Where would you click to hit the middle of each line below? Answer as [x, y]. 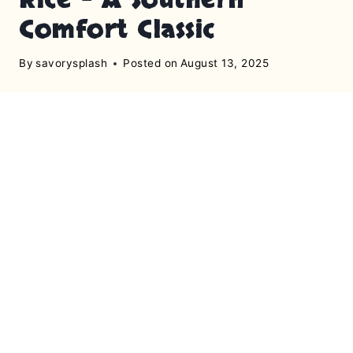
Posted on [150, 63]
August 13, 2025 [225, 63]
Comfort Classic [117, 30]
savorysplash [72, 63]
